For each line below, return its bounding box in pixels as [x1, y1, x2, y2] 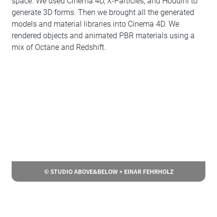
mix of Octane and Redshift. [12, 43, 106, 52]
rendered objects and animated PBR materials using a [12, 31, 195, 40]
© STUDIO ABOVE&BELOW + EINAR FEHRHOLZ [44, 167, 173, 175]
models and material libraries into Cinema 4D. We [12, 19, 179, 29]
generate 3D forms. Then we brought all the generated [12, 8, 194, 17]
